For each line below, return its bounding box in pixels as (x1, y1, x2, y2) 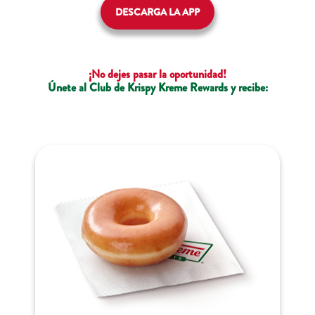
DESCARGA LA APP (115, 5, 200, 20)
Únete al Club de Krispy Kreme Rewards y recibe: (47, 79, 268, 96)
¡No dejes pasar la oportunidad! (89, 65, 226, 82)
